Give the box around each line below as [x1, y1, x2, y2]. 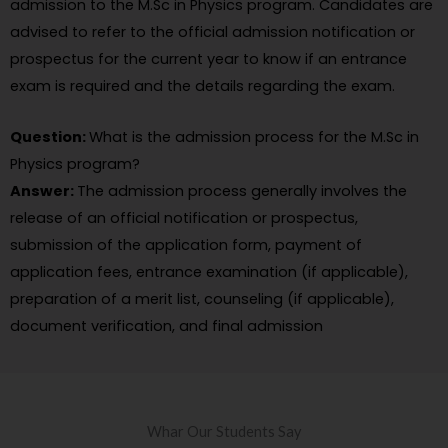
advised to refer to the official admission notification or [10, 22, 415, 43]
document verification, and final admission [10, 315, 323, 336]
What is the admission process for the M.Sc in [89, 126, 419, 147]
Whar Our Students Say [147, 423, 301, 441]
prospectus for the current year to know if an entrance [10, 49, 407, 70]
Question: [10, 126, 86, 147]
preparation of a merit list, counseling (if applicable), [10, 288, 394, 309]
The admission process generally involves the [77, 180, 407, 201]
